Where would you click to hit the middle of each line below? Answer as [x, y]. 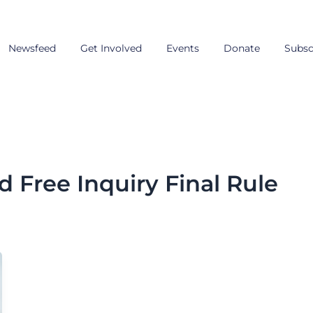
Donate [242, 48]
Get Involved [111, 48]
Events [183, 48]
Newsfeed [32, 48]
